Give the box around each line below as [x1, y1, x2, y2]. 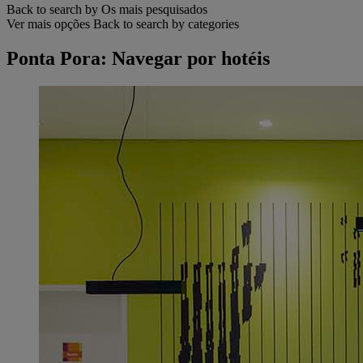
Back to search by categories [93, 17, 239, 32]
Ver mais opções [6, 17, 90, 32]
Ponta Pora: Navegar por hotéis [6, 48, 270, 70]
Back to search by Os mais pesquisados [6, 2, 207, 17]
